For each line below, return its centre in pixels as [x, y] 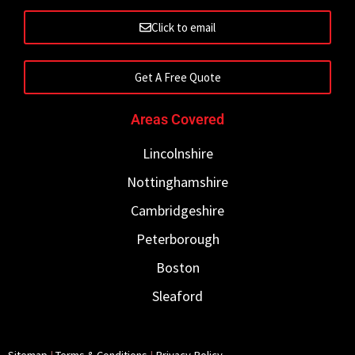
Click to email [183, 27]
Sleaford [177, 296]
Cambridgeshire [177, 210]
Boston [177, 267]
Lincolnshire [177, 153]
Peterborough [177, 239]
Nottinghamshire [177, 181]
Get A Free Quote [177, 77]
